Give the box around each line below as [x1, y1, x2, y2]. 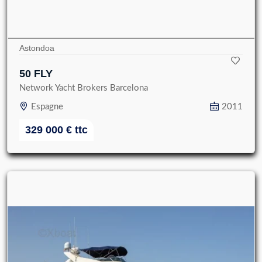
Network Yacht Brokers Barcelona [19, 84, 148, 92]
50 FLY [19, 68, 53, 80]
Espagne [31, 102, 63, 111]
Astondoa [19, 43, 54, 53]
